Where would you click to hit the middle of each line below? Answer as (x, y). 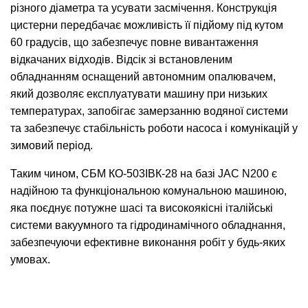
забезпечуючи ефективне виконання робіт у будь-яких (148, 243)
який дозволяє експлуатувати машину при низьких (139, 94)
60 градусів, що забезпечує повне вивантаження (134, 43)
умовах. (30, 260)
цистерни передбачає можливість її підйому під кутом (147, 25)
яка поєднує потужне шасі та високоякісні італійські (142, 208)
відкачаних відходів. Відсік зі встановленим (121, 60)
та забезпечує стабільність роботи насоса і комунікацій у (154, 129)
